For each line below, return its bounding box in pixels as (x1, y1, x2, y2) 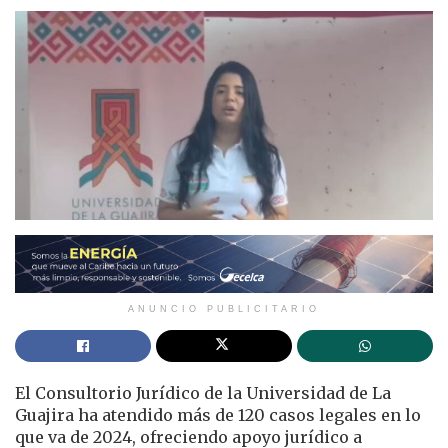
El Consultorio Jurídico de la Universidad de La (15, 383, 391, 404)
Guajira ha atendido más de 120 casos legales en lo (15, 405, 421, 426)
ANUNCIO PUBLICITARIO (128, 304, 320, 315)
